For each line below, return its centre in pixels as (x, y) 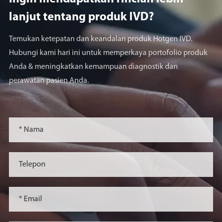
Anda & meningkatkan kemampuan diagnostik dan (93, 67)
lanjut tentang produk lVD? (81, 17)
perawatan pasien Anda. (49, 81)
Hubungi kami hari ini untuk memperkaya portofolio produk (108, 53)
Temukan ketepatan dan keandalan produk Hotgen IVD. (100, 39)
